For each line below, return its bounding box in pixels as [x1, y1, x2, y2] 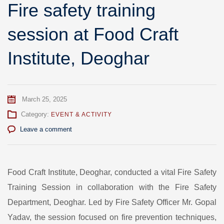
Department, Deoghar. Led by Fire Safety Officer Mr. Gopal [7, 198, 216, 206]
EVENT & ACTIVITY [51, 111, 112, 118]
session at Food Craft [7, 24, 178, 44]
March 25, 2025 [20, 95, 67, 103]
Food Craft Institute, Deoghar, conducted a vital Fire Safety [7, 168, 216, 176]
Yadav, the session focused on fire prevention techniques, [7, 213, 216, 221]
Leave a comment [20, 125, 72, 133]
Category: [21, 110, 51, 118]
